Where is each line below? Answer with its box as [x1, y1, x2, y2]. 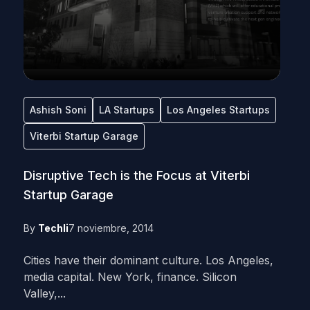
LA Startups [98, 104, 154, 116]
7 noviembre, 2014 [68, 222, 154, 234]
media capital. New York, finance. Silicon [23, 270, 237, 284]
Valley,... [23, 286, 66, 300]
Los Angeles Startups [166, 104, 270, 116]
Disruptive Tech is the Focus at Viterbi [23, 168, 250, 183]
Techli [37, 222, 69, 234]
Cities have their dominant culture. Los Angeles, [23, 253, 273, 267]
